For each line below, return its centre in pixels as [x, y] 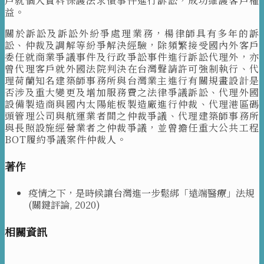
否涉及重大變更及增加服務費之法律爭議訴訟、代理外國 [132, 93]
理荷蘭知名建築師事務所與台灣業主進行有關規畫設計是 [132, 81]
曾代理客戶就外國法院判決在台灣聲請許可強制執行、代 [132, 69]
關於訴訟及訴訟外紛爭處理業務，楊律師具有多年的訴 [132, 34]
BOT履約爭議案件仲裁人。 [66, 140]
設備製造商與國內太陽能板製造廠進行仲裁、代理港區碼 [132, 104]
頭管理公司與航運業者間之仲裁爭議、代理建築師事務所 [132, 116]
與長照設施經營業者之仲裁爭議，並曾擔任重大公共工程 [132, 128]
